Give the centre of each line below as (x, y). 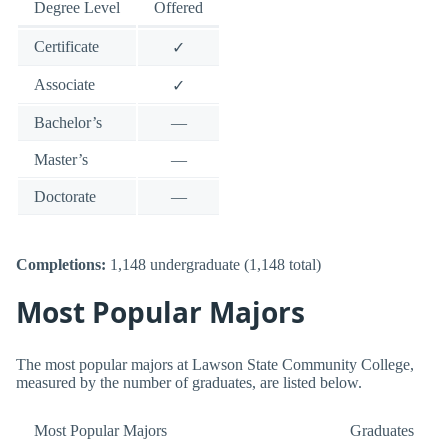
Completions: (61, 264)
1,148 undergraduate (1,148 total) (213, 264)
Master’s (61, 160)
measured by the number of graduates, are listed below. (189, 383)
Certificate (66, 47)
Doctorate (65, 197)
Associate (64, 85)
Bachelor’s (68, 123)
